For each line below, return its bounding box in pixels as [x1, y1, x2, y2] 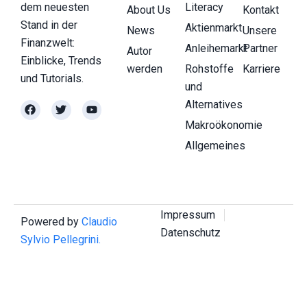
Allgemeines [184, 139, 245, 153]
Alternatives [184, 98, 243, 112]
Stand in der [21, 19, 77, 32]
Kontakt [242, 3, 279, 17]
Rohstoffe [184, 62, 234, 76]
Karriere [242, 62, 280, 76]
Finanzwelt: [21, 36, 75, 50]
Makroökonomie [184, 119, 262, 132]
